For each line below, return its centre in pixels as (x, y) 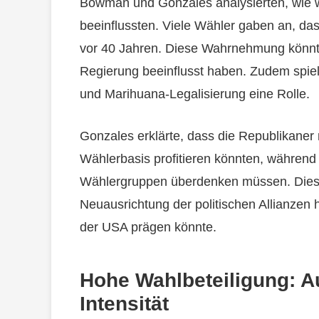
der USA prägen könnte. (148, 228)
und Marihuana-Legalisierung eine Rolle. (195, 94)
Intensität (124, 304)
